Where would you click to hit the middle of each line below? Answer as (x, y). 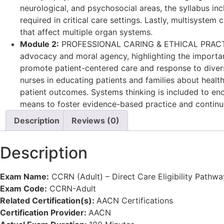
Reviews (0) (95, 120)
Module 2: (39, 44)
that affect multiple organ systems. (86, 32)
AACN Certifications (135, 201)
